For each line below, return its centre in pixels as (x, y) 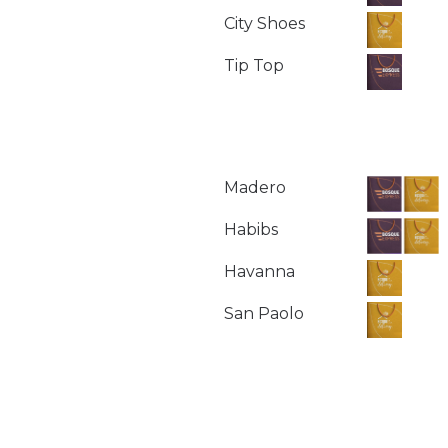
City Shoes (264, 23)
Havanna (259, 271)
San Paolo (264, 313)
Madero (255, 187)
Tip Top (254, 65)
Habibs (251, 229)
